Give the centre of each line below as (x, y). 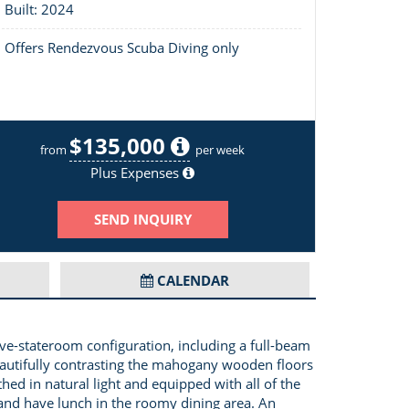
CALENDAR (193, 280)
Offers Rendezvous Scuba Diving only (122, 47)
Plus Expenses (136, 173)
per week (220, 150)
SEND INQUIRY (142, 219)
